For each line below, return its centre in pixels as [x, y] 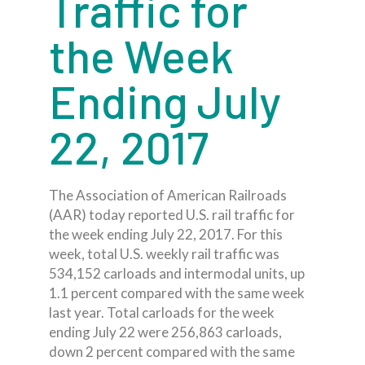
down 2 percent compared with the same [172, 352]
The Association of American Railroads [168, 195]
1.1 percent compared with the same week [177, 293]
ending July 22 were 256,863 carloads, [165, 332]
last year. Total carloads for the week [162, 312]
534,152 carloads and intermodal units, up [177, 273]
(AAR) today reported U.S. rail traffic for [172, 215]
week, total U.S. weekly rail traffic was [164, 254]
